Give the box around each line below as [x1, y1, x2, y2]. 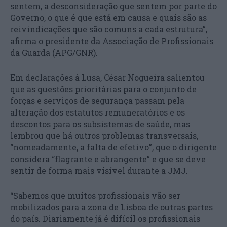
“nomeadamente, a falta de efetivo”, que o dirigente [10, 141, 217, 153]
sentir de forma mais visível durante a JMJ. [10, 165, 188, 176]
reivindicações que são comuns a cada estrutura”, [10, 23, 207, 34]
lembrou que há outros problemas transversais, [10, 130, 198, 141]
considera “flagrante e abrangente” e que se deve [10, 153, 206, 164]
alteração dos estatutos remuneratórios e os [10, 106, 185, 118]
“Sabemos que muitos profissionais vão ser [10, 190, 180, 201]
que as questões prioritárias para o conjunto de [10, 83, 197, 94]
